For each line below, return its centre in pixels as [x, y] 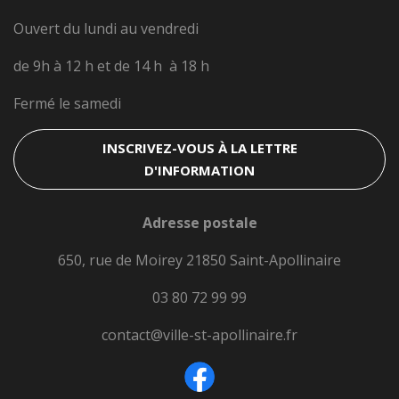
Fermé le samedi [67, 103]
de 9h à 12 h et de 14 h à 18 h [111, 66]
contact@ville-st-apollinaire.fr [199, 335]
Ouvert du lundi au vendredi [106, 28]
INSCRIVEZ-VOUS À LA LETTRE [199, 148]
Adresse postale [199, 223]
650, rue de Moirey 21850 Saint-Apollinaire [199, 260]
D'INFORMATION [199, 170]
